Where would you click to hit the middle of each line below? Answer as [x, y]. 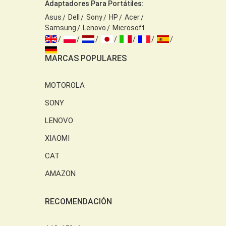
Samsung [61, 27]
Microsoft [129, 27]
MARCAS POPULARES [86, 58]
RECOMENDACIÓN [78, 201]
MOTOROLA [65, 85]
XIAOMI [57, 138]
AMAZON [60, 173]
